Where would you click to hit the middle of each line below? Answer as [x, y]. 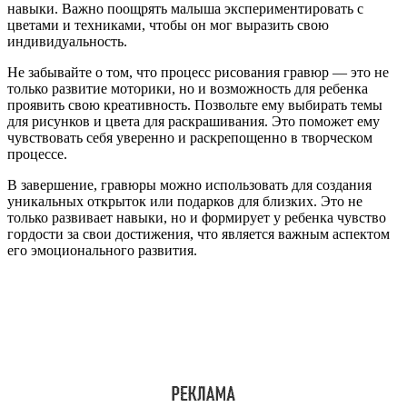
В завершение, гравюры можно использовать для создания [189, 185]
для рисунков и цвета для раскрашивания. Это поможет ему [194, 122]
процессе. [37, 154]
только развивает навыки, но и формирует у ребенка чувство [197, 218]
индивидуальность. [67, 42]
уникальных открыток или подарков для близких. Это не [185, 202]
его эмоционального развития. [102, 251]
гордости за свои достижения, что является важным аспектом [199, 234]
